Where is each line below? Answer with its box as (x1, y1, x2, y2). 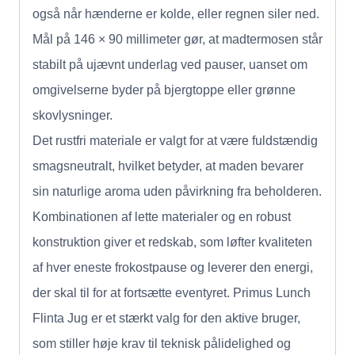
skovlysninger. (32, 108, 113, 122)
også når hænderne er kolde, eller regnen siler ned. (32, 6, 319, 21)
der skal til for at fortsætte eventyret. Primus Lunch (32, 285, 311, 300)
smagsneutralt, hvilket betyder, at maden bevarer (32, 158, 303, 173)
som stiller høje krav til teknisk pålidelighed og (32, 336, 291, 350)
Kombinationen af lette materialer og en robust (32, 209, 291, 223)
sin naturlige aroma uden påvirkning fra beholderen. (32, 184, 322, 198)
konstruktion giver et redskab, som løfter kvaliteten (32, 235, 312, 249)
